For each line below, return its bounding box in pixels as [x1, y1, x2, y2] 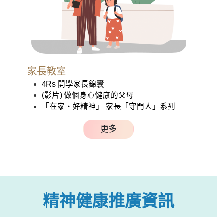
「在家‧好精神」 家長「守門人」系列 [41, 102, 175, 110]
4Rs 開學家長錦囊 [41, 79, 104, 88]
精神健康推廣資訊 [43, 192, 174, 211]
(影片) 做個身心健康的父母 [41, 91, 134, 99]
